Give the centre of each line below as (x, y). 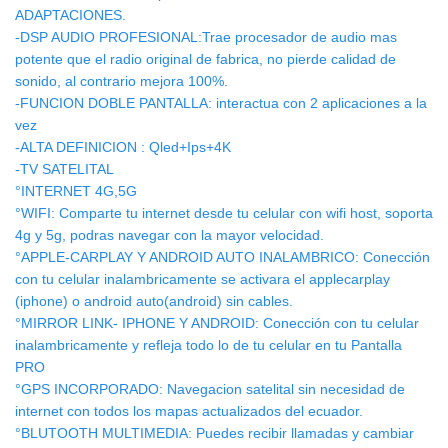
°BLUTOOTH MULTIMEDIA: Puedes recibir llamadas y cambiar (214, 433)
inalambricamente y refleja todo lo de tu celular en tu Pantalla (208, 345)
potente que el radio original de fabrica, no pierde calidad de (205, 59)
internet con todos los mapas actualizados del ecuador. (189, 411)
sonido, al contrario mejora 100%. (121, 81)
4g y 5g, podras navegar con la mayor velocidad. (169, 235)
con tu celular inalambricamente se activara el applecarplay (202, 279)
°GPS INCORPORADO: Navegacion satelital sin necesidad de (210, 389)
